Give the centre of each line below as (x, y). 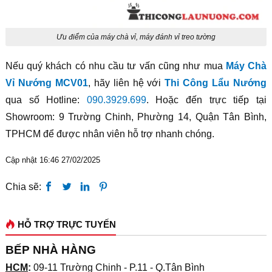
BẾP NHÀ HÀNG (50, 250)
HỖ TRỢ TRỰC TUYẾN (66, 225)
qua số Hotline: (46, 100)
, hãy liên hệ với (126, 83)
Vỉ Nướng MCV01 (46, 83)
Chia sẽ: (24, 187)
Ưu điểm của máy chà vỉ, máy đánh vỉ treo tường (136, 37)
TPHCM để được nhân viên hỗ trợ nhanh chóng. (110, 134)
